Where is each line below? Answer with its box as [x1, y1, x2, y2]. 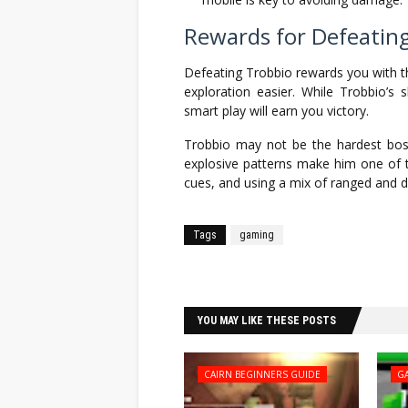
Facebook [217, 269, 263, 282]
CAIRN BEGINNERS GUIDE [204, 368, 321, 381]
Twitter [340, 269, 373, 282]
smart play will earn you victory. [184, 102, 369, 119]
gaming [240, 229, 274, 241]
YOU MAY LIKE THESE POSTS [198, 314, 336, 327]
